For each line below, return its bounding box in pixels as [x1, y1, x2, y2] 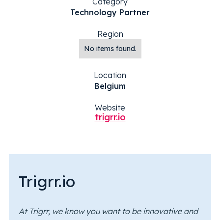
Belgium [94, 81, 126, 91]
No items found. [83, 44, 137, 54]
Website [95, 103, 125, 113]
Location [94, 70, 126, 81]
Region [97, 29, 123, 39]
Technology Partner [70, 7, 150, 18]
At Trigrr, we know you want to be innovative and [18, 206, 198, 217]
